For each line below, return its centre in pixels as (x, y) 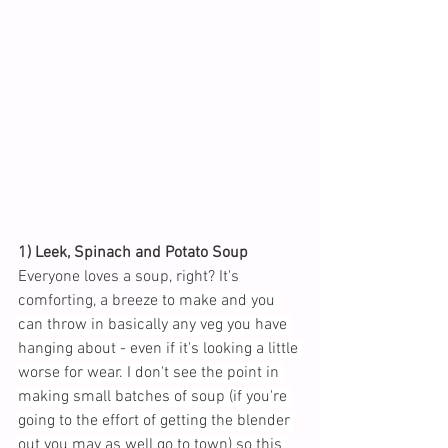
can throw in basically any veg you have (154, 325)
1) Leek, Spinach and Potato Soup (133, 253)
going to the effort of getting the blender (156, 421)
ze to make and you (211, 301)
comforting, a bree (80, 301)
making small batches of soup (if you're (154, 397)
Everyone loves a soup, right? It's (130, 277)
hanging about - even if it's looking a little (160, 349)
